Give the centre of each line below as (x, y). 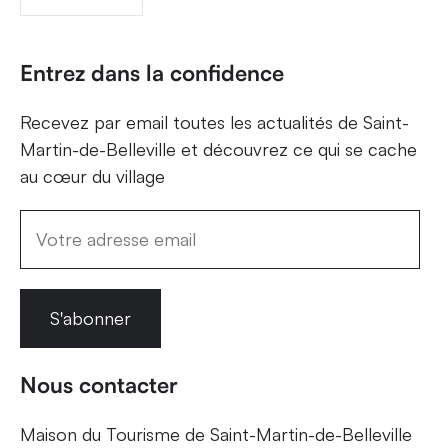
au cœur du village (92, 175)
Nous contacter (99, 384)
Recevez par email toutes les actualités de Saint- (214, 121)
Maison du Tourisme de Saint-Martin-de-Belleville (216, 433)
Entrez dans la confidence (152, 72)
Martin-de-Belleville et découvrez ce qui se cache (218, 148)
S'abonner (90, 317)
